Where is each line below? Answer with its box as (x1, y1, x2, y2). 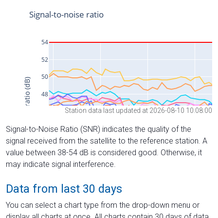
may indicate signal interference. (6, 159, 116, 169)
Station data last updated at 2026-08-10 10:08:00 (65, 106, 212, 114)
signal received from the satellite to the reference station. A (6, 136, 207, 145)
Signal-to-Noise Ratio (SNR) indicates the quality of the (6, 124, 191, 134)
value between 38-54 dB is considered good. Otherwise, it (6, 147, 202, 157)
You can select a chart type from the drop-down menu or (6, 200, 200, 210)
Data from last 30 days (6, 182, 122, 196)
